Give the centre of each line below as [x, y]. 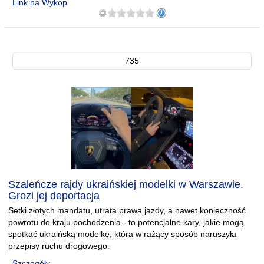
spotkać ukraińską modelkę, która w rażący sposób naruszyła [122, 234]
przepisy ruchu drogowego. [59, 246]
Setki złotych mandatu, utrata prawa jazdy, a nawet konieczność [127, 210]
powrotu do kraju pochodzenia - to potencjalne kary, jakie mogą [126, 222]
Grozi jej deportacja [54, 196]
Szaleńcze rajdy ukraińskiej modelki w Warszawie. [126, 184]
